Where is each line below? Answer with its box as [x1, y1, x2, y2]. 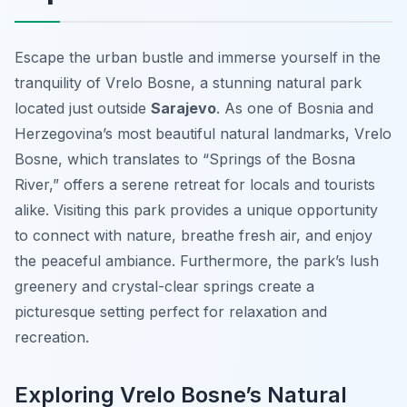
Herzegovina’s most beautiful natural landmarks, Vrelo [15, 124, 392, 144]
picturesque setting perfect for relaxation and [15, 303, 327, 322]
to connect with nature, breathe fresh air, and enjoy [15, 226, 372, 245]
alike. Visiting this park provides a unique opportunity [15, 201, 378, 220]
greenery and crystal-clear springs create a [15, 277, 314, 296]
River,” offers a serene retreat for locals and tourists [15, 175, 375, 194]
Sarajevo [151, 99, 216, 118]
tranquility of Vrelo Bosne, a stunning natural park [15, 74, 362, 93]
